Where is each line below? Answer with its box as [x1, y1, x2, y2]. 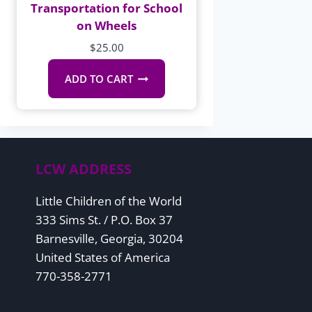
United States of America [36, 249, 170, 265]
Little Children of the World [36, 193, 182, 209]
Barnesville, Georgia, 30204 [36, 231, 183, 247]
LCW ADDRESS [36, 159, 132, 178]
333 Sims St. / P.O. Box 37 [36, 212, 173, 228]
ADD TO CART [64, 71, 133, 86]
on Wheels [77, 17, 136, 34]
